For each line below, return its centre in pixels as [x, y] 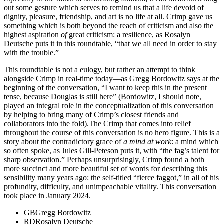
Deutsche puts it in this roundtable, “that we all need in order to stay [110, 44]
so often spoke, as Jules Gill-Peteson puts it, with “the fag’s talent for [112, 151]
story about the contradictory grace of [64, 142]
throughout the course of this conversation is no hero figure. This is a [112, 133]
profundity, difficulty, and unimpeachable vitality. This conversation [110, 187]
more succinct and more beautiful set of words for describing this [106, 169]
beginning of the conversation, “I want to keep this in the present [105, 88]
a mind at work [147, 142]
